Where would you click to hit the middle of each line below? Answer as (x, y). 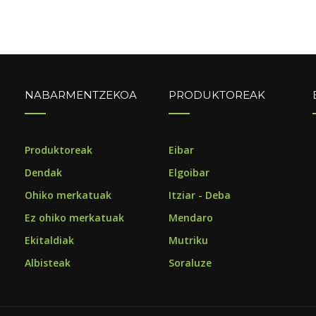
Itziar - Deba (199, 195)
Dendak (43, 172)
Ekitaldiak (49, 240)
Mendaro (190, 218)
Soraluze (190, 263)
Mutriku (188, 240)
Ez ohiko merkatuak (74, 218)
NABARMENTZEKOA (80, 95)
